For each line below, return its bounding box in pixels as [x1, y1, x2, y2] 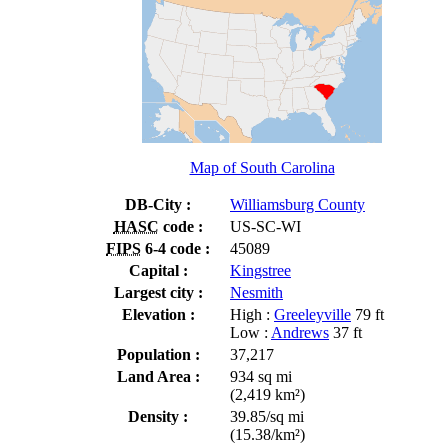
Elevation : [121, 305, 195, 323]
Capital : [128, 261, 188, 279]
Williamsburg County [230, 195, 365, 213]
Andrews [271, 323, 329, 341]
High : [230, 305, 274, 323]
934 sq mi [230, 367, 292, 385]
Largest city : [113, 283, 203, 301]
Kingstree [230, 261, 291, 279]
